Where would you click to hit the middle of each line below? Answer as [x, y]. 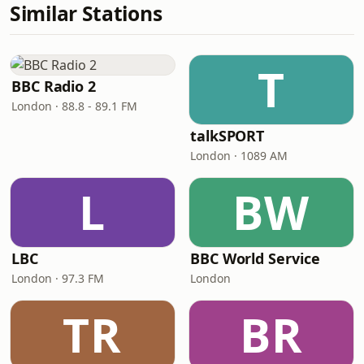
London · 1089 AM [239, 156]
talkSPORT [227, 136]
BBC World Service [255, 258]
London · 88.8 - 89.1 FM [74, 106]
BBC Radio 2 [54, 86]
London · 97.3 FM [58, 278]
